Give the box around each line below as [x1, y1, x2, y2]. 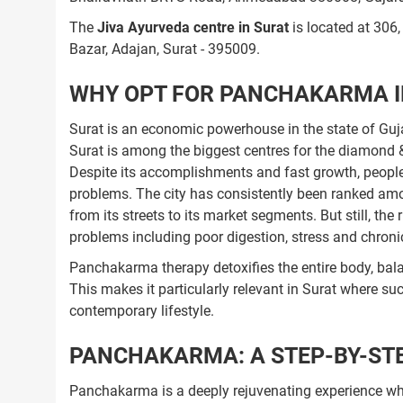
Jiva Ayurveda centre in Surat [97, 19, 289, 36]
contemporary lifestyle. [69, 302, 214, 319]
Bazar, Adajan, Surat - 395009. [69, 40, 260, 58]
